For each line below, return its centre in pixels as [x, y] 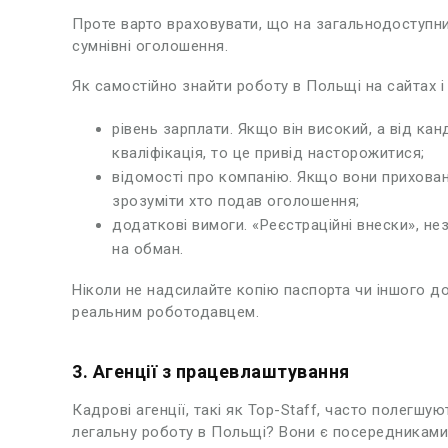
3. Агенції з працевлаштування [211, 371]
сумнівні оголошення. [150, 45]
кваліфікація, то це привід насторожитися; [268, 152]
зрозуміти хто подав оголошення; [236, 200]
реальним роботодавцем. [165, 311]
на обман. [148, 248]
